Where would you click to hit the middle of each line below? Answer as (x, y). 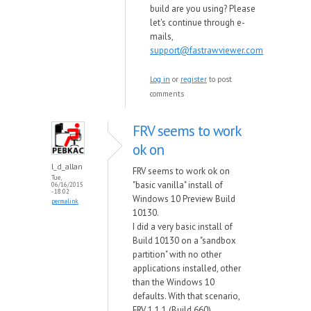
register (194, 79)
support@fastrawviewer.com (207, 50)
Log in (160, 79)
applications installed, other (187, 268)
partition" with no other (177, 254)
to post (219, 79)
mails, (161, 36)
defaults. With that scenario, (186, 296)
